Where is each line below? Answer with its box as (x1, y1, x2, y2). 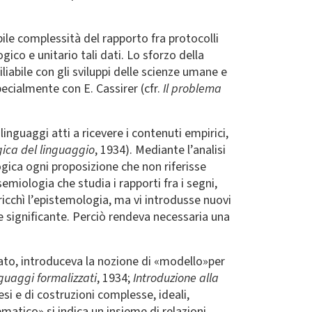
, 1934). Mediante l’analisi (95, 141, 226, 159)
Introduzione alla (133, 270, 219, 287)
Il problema (163, 80, 221, 97)
